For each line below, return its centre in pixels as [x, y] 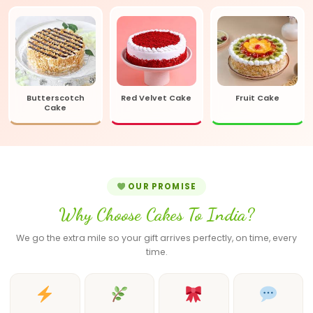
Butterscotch [55, 98]
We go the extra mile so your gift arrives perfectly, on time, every [156, 238]
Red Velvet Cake [156, 98]
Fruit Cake [258, 98]
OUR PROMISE [161, 187]
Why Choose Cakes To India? [156, 214]
